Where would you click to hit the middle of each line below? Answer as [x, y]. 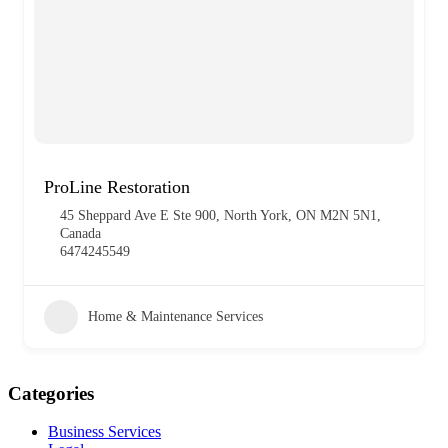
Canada [80, 233]
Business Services [104, 432]
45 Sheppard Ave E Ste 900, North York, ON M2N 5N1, [220, 215]
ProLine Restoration [117, 186]
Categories [51, 393]
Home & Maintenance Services [175, 316]
